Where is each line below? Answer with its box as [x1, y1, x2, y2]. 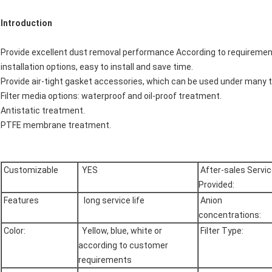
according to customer [78, 240, 168, 251]
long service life [78, 195, 144, 206]
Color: [2, 226, 25, 236]
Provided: [199, 180, 234, 190]
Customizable [2, 165, 58, 175]
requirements [78, 255, 132, 265]
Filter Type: [199, 226, 245, 236]
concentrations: [199, 210, 261, 220]
